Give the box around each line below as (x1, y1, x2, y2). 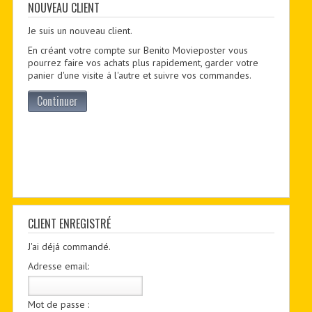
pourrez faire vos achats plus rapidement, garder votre (27, 56, 258, 69)
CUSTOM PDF (131, 53, 180, 68)
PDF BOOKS (134, 25, 178, 40)
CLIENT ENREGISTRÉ (27, 215, 111, 232)
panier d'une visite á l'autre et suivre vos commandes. (27, 69, 251, 81)
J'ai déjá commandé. (27, 240, 111, 253)
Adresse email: (27, 260, 89, 272)
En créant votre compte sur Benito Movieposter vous (27, 44, 248, 56)
